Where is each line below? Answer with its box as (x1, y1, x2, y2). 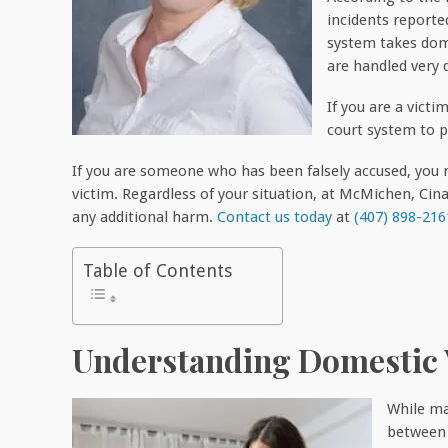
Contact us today (217, 207, 332, 226)
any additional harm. (72, 207, 217, 226)
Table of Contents (83, 259, 232, 281)
